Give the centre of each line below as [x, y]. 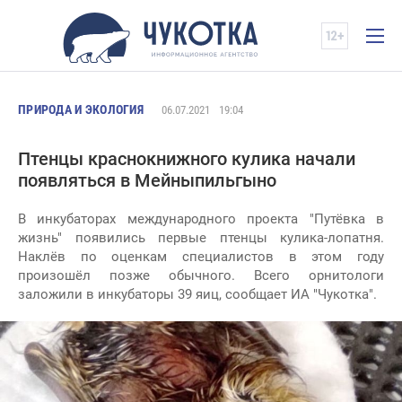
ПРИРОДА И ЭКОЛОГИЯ [81, 109]
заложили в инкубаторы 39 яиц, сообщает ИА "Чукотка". [197, 294]
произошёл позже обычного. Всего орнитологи [201, 275]
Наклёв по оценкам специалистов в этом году [201, 257]
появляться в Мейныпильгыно [147, 180]
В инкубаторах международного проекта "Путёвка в [201, 219]
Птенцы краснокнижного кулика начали [187, 159]
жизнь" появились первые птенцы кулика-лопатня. [201, 238]
